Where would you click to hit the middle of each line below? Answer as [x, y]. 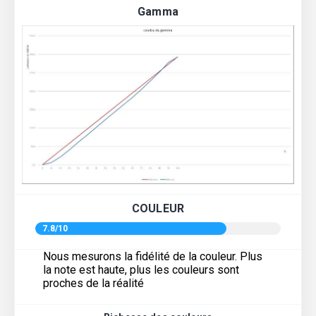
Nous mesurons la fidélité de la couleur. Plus [153, 257]
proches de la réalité [93, 284]
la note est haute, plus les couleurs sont [141, 270]
